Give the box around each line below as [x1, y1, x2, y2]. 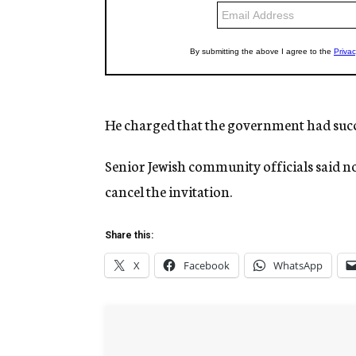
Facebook [184, 258, 230, 273]
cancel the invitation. [105, 180, 232, 202]
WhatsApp [273, 258, 323, 273]
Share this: [105, 230, 153, 242]
